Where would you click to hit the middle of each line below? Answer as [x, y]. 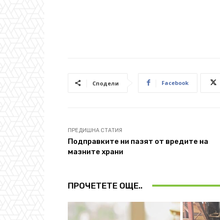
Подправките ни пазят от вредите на [138, 141]
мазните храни [96, 151]
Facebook [175, 82]
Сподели [106, 83]
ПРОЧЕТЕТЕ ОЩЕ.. [105, 185]
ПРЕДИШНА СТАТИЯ [95, 130]
